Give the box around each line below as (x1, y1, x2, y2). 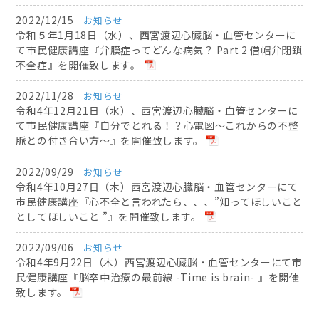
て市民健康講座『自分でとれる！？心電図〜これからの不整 (16, 118, 299, 133)
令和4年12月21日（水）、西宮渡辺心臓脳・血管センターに (16, 103, 298, 118)
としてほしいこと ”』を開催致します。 (16, 209, 202, 224)
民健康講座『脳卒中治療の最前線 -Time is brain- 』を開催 (16, 269, 300, 284)
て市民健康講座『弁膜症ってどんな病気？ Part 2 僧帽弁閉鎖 (16, 43, 303, 58)
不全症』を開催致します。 (16, 58, 141, 73)
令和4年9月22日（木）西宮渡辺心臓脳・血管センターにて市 (16, 254, 303, 269)
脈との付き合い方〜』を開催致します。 (16, 133, 204, 148)
